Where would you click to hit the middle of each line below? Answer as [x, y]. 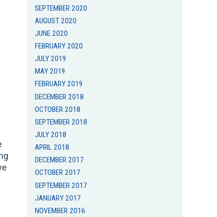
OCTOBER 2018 [58, 109]
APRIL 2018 [52, 147]
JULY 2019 [51, 59]
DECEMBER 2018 [60, 97]
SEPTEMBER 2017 [61, 185]
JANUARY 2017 [58, 198]
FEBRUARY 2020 [59, 46]
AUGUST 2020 [56, 21]
